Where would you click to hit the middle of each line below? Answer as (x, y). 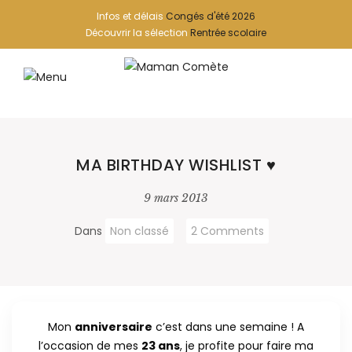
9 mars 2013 (176, 198)
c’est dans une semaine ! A (228, 327)
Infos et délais (131, 16)
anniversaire (114, 327)
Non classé (139, 231)
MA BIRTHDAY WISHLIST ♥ (176, 165)
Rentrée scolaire (228, 33)
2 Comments (227, 231)
